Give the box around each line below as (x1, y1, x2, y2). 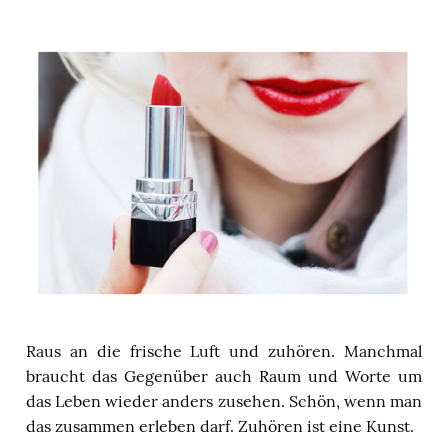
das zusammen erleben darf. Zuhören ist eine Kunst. (26, 415, 414, 436)
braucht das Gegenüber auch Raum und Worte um (26, 365, 422, 386)
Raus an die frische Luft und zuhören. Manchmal (26, 340, 422, 361)
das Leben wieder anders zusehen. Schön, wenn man (26, 390, 422, 411)
